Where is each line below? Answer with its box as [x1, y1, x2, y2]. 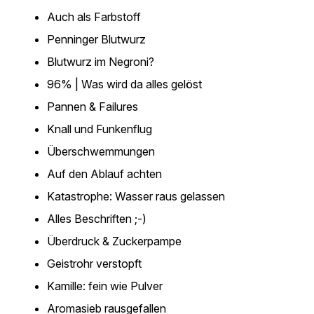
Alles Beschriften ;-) [47, 212, 146, 226]
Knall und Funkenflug [47, 122, 152, 136]
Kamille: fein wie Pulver [47, 279, 163, 293]
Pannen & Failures [47, 100, 141, 114]
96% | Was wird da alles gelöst [47, 77, 202, 91]
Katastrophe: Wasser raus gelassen [47, 189, 225, 203]
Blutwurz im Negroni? [47, 55, 154, 69]
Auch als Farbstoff [47, 10, 141, 24]
